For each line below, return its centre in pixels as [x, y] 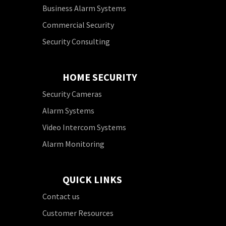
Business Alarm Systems [84, 8]
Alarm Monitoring [73, 144]
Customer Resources [78, 213]
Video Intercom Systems [84, 127]
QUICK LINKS [92, 179]
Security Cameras [72, 94]
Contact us [61, 196]
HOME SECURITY [100, 77]
